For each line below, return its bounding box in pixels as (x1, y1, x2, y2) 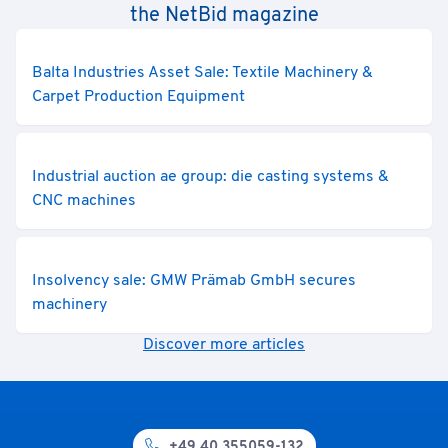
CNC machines (32, 191, 136, 211)
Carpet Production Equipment (32, 87, 245, 107)
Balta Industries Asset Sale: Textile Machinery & (32, 63, 373, 83)
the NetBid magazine (129, 3, 319, 29)
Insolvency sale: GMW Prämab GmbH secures (32, 271, 356, 291)
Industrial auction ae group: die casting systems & (32, 167, 389, 187)
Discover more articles (143, 335, 305, 355)
